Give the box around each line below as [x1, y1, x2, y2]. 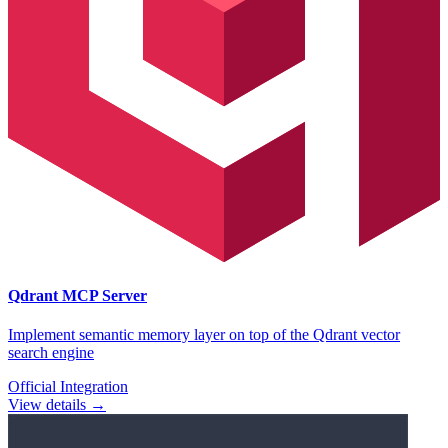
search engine [8, 344, 94, 362]
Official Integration [8, 378, 128, 396]
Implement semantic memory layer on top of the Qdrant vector [8, 326, 400, 344]
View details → [8, 396, 106, 414]
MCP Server [58, 286, 147, 304]
